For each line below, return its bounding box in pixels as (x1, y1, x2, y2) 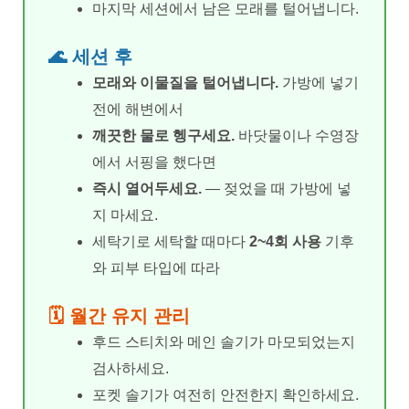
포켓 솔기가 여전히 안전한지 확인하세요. (92, 386, 359, 403)
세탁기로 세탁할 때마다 (92, 233, 249, 249)
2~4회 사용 (249, 233, 321, 249)
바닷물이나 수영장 (235, 127, 359, 143)
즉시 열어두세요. (92, 180, 202, 196)
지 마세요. (92, 206, 158, 223)
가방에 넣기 (278, 74, 359, 90)
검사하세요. (92, 360, 169, 376)
